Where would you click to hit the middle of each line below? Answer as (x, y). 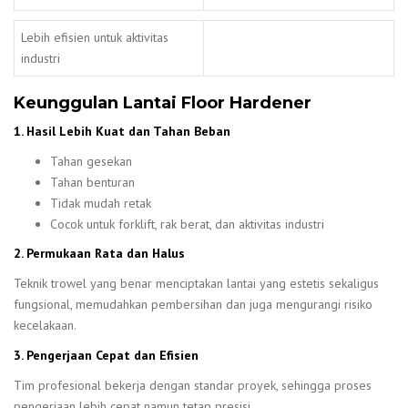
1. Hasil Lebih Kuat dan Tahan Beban (122, 132)
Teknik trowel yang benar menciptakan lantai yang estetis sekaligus (196, 283)
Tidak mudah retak (101, 204)
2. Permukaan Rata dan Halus (99, 253)
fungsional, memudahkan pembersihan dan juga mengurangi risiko (193, 304)
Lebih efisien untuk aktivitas (95, 37)
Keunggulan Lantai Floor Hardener (163, 102)
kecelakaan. (45, 325)
